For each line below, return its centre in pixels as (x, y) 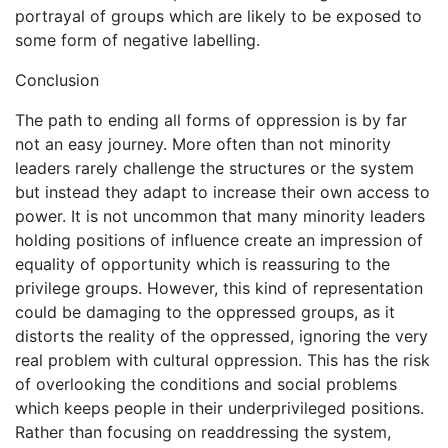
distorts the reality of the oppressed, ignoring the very (221, 336)
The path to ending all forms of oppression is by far (211, 120)
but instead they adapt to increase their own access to (222, 192)
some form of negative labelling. (137, 40)
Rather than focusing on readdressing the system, (203, 432)
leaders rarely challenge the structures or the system (214, 168)
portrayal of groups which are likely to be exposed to (218, 16)
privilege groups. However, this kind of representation (219, 288)
